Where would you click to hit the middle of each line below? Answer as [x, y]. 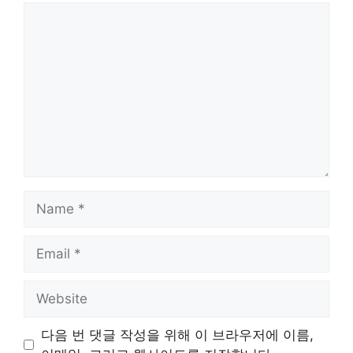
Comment [54, 11]
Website [48, 289]
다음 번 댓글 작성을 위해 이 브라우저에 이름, [177, 334]
